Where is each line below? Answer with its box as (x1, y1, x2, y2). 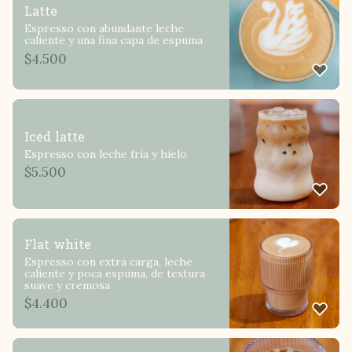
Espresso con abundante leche (24, 21, 184, 36)
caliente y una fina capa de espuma (24, 33, 203, 48)
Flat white (24, 233, 91, 256)
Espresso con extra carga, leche (24, 254, 192, 269)
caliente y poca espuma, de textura (24, 266, 205, 280)
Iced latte (24, 125, 85, 148)
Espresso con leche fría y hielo (24, 146, 187, 161)
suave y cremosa (24, 277, 110, 292)
